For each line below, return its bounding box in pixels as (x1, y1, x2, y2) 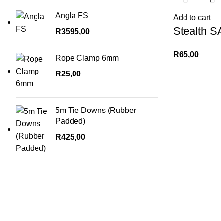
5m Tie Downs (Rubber (55, 106, 136, 114)
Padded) (55, 116, 85, 125)
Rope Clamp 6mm (55, 53, 119, 62)
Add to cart (173, 13, 211, 22)
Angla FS (55, 11, 88, 20)
